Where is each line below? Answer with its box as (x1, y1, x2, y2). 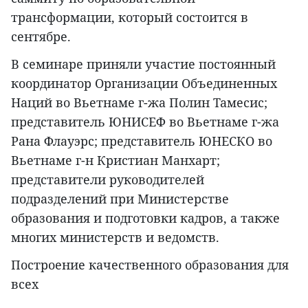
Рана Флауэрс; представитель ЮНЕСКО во (11, 133, 272, 150)
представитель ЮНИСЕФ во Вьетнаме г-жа (11, 113, 279, 131)
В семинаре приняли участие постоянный (11, 56, 276, 73)
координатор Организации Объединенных (11, 75, 277, 92)
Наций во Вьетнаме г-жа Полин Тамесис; (11, 94, 267, 111)
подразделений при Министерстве (11, 190, 229, 208)
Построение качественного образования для (11, 256, 289, 274)
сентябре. (11, 28, 71, 45)
